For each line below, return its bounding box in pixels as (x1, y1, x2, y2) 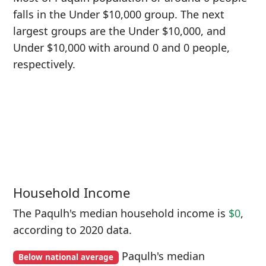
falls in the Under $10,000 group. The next (13, 7, 224, 21)
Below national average (18, 252, 113, 262)
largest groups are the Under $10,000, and (13, 24, 226, 38)
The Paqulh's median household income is (13, 206, 229, 220)
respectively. (13, 57, 75, 71)
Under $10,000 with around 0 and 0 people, (13, 40, 230, 55)
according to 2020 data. (13, 223, 132, 237)
